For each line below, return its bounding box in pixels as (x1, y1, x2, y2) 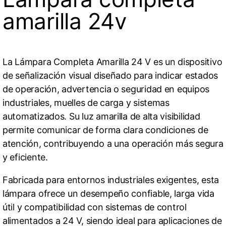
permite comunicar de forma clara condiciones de (3, 125, 208, 136)
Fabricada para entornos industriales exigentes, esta (3, 175, 219, 186)
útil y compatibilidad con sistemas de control (3, 202, 187, 213)
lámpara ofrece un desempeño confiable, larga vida (3, 188, 214, 199)
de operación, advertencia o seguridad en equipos (3, 84, 210, 95)
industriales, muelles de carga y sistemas (3, 97, 169, 108)
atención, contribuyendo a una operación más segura (3, 138, 223, 149)
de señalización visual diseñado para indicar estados (3, 70, 218, 81)
